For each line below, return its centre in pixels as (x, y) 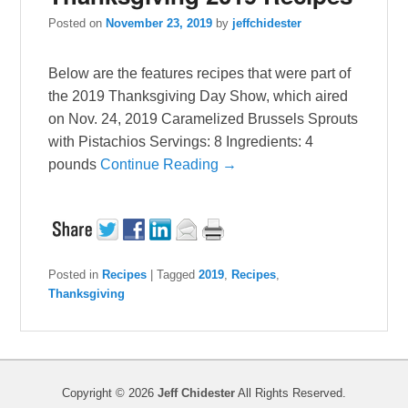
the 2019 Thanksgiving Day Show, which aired (199, 97)
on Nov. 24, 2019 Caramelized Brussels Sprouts (204, 119)
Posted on (77, 24)
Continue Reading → (169, 165)
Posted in (74, 275)
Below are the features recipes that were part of (200, 74)
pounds (75, 165)
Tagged (176, 275)
